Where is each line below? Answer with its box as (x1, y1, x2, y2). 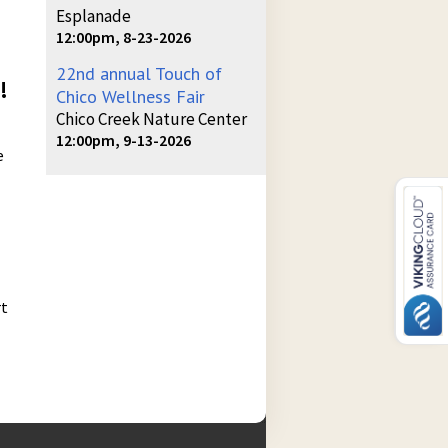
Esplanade (56, 5, 131, 27)
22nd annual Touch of (56, 62, 222, 85)
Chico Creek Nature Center (56, 108, 247, 130)
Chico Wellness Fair (56, 85, 205, 108)
